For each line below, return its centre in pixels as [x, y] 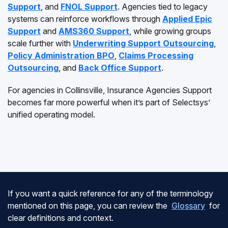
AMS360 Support [94, 31]
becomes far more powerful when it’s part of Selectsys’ [109, 102]
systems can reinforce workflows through [85, 19]
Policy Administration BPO [61, 55]
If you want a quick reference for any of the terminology [110, 193]
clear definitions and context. [61, 218]
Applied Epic [187, 19]
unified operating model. [51, 115]
